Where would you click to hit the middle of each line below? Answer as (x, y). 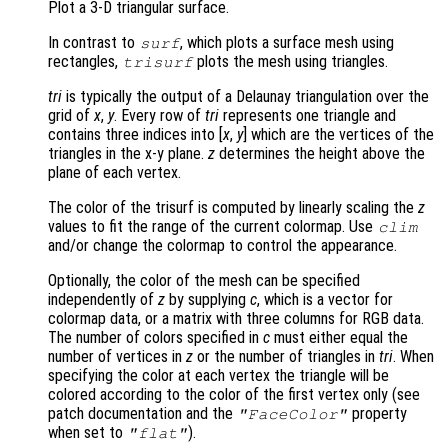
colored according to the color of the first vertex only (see (234, 395)
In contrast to (93, 43)
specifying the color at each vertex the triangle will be (218, 376)
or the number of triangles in (286, 357)
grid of (71, 116)
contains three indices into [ (135, 135)
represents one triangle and (307, 116)
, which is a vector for (325, 300)
